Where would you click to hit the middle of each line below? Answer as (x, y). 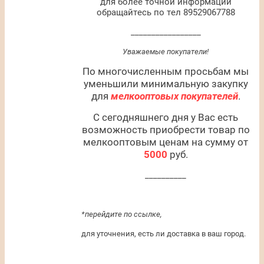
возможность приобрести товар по (166, 130)
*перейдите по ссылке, (122, 214)
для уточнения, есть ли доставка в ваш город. (164, 234)
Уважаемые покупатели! (166, 52)
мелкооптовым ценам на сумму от (166, 142)
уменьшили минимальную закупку (166, 84)
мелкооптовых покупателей (174, 96)
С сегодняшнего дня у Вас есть (166, 117)
